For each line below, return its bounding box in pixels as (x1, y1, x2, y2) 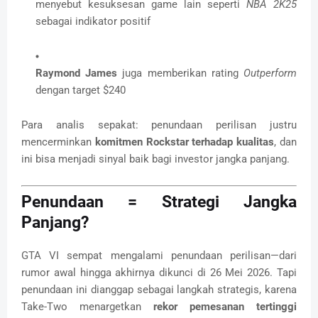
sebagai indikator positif (35, 14, 150, 28)
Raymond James (35, 66, 118, 79)
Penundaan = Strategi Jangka (21, 192, 297, 212)
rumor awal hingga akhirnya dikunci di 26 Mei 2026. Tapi (21, 266, 297, 280)
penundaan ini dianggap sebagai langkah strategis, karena (21, 283, 297, 297)
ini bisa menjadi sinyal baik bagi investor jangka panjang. (21, 152, 290, 165)
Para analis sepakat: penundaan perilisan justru (21, 118, 297, 131)
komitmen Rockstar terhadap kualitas (94, 135, 275, 148)
